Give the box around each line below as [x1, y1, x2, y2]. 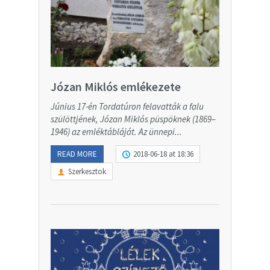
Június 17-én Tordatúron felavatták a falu [51, 101, 204, 113]
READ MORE [57, 149, 97, 160]
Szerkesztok [68, 166, 106, 177]
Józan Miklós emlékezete [51, 79, 181, 95]
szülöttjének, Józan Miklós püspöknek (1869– [51, 113, 216, 125]
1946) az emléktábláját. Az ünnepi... [51, 126, 182, 138]
